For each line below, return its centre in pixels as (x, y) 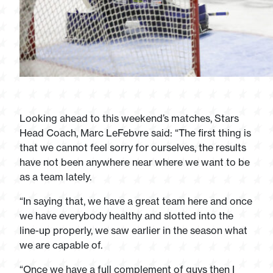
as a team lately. (55, 177)
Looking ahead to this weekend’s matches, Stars (129, 118)
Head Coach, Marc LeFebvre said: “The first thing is (135, 133)
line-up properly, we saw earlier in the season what (133, 230)
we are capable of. (61, 245)
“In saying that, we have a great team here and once (136, 201)
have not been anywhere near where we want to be (135, 162)
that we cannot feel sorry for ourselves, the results (133, 147)
